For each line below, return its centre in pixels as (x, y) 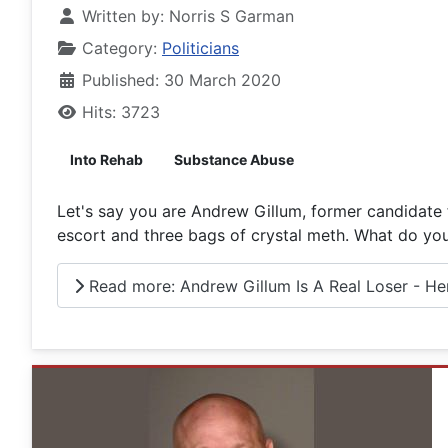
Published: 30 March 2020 (181, 80)
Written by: (123, 16)
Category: (119, 48)
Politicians (200, 48)
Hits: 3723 (121, 112)
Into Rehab (106, 159)
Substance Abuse (234, 159)
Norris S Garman (231, 16)
